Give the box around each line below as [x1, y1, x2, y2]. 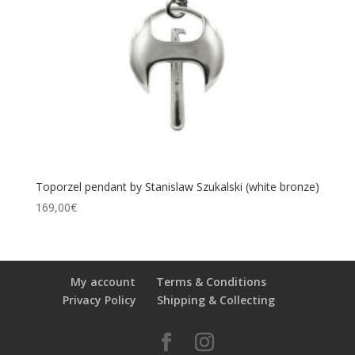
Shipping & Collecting [156, 292, 275, 307]
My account [71, 273, 136, 289]
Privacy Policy [62, 292, 136, 307]
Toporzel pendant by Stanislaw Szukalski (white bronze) [35, 179, 319, 195]
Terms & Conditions [156, 273, 267, 289]
